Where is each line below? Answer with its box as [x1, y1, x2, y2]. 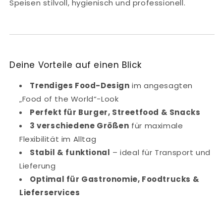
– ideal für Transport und [110, 147, 211, 158]
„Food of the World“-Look [19, 94, 119, 105]
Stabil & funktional [30, 147, 111, 158]
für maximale [129, 120, 183, 131]
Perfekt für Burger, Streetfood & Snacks [30, 107, 201, 118]
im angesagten [129, 80, 193, 91]
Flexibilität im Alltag [19, 134, 97, 145]
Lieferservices [19, 187, 80, 198]
